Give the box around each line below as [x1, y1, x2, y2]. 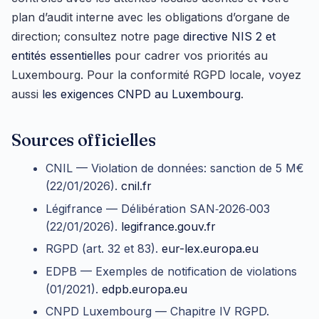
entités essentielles [11, 48, 111, 63]
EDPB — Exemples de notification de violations [46, 263, 297, 278]
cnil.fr [121, 179, 152, 194]
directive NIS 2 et [183, 29, 276, 44]
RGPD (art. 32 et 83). [46, 241, 162, 256]
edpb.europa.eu [102, 281, 187, 296]
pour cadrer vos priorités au [111, 48, 268, 63]
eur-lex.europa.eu [162, 241, 258, 256]
